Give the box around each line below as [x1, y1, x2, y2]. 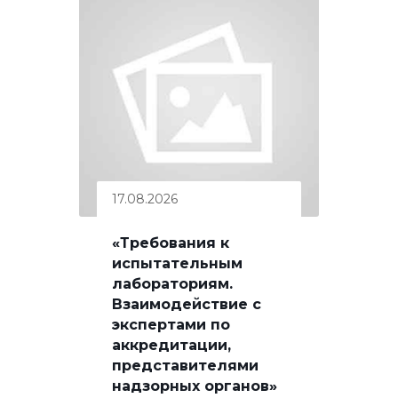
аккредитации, [112, 336, 231, 354]
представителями [112, 356, 259, 374]
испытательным [112, 254, 243, 272]
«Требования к [112, 234, 229, 251]
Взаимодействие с [112, 295, 261, 313]
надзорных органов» [112, 377, 277, 394]
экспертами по [112, 315, 230, 333]
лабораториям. [112, 275, 233, 292]
